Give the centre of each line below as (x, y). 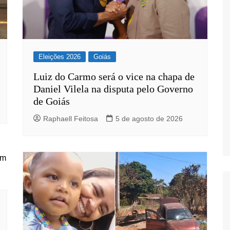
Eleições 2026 (60, 57)
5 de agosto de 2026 (149, 119)
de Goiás (52, 101)
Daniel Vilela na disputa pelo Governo (113, 89)
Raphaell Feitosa (71, 119)
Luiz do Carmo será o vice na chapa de (114, 77)
